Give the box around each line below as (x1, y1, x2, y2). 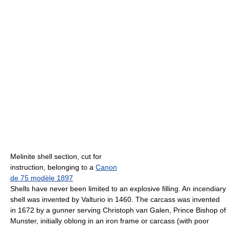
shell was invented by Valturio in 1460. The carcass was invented (10, 195, 220, 204)
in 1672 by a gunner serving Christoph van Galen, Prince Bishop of (10, 206, 226, 215)
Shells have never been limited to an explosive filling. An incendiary (10, 185, 226, 193)
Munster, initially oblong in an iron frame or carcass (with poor (10, 217, 209, 225)
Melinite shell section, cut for (10, 152, 102, 161)
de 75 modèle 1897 (10, 174, 73, 182)
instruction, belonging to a (10, 163, 96, 172)
